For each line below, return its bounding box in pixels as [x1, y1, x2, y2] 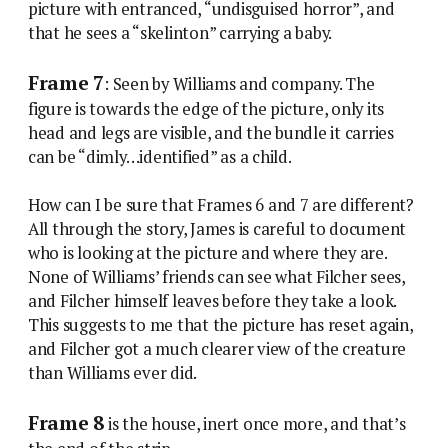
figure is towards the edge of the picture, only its [28, 98, 385, 121]
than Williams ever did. [28, 362, 198, 385]
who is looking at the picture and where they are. [28, 242, 387, 265]
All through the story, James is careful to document [28, 218, 407, 241]
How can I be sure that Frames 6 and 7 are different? [28, 194, 414, 217]
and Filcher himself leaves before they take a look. [28, 290, 397, 313]
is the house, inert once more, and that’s [104, 413, 406, 436]
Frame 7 [28, 70, 105, 97]
